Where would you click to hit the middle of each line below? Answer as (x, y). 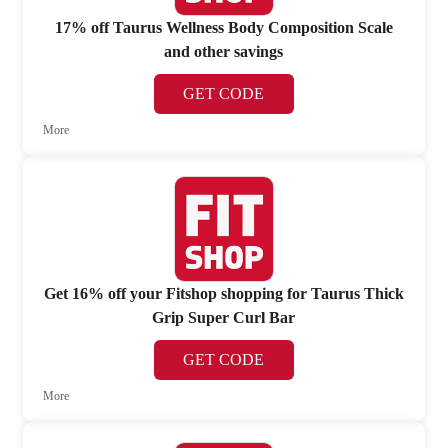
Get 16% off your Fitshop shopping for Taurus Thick (223, 294)
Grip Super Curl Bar (224, 318)
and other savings (224, 51)
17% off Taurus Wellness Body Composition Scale (223, 27)
